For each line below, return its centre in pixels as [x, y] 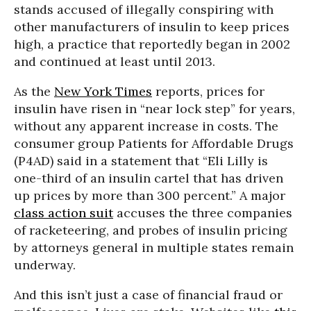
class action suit [64, 213]
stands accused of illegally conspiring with [144, 9]
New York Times [103, 91]
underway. [45, 265]
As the [34, 91]
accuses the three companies [203, 213]
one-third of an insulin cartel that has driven [149, 178]
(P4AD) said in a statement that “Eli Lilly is [141, 161]
